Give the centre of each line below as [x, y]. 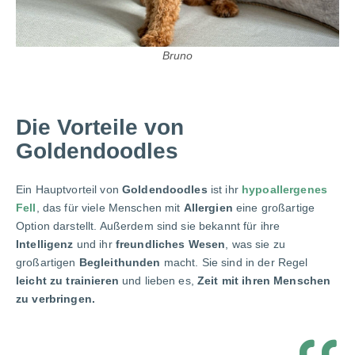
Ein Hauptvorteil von [69, 190]
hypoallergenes [285, 190]
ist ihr [225, 190]
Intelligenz [45, 244]
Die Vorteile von [100, 128]
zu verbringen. [55, 299]
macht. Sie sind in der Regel [234, 263]
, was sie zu [256, 244]
